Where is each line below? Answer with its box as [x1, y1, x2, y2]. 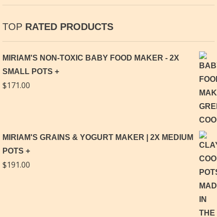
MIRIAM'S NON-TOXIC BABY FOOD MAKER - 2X [2, 54, 179, 62]
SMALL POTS [2, 67, 53, 76]
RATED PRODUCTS [22, 21, 113, 32]
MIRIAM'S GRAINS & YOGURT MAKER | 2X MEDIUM [2, 133, 193, 142]
